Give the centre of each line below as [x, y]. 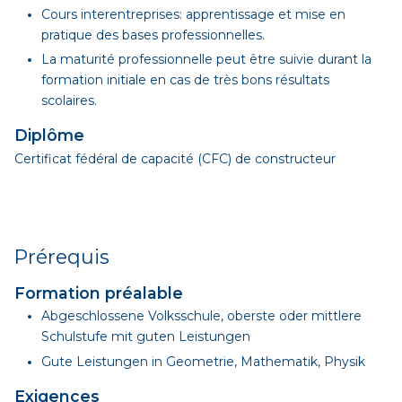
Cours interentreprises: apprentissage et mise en [193, 14]
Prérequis [62, 257]
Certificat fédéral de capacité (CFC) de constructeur [175, 158]
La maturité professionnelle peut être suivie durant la [206, 60]
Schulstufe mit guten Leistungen [146, 337]
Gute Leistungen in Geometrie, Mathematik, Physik [203, 361]
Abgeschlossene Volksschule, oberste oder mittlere [201, 316]
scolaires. [69, 101]
